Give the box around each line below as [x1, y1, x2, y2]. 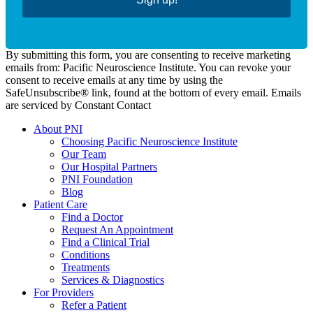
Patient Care [34, 198, 87, 210]
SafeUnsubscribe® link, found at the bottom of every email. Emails [6, 86, 301, 99]
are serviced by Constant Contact [6, 99, 151, 111]
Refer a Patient [61, 298, 126, 311]
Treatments [61, 261, 110, 273]
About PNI [34, 122, 82, 135]
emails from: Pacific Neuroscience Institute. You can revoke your [6, 61, 291, 73]
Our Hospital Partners [61, 160, 157, 173]
